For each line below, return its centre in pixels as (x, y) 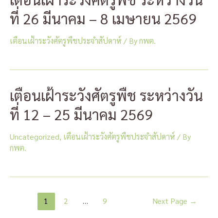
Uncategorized (35, 136)
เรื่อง (17, 210)
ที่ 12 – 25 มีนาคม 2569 (82, 114)
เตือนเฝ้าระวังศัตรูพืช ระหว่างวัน (106, 95)
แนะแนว (24, 198)
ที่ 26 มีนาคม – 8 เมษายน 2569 (103, 18)
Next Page (171, 201)
